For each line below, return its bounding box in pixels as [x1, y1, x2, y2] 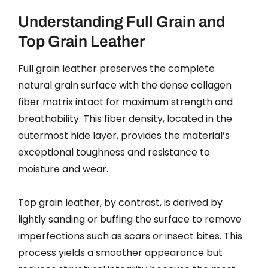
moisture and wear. [18, 162, 108, 176]
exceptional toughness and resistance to [18, 145, 210, 159]
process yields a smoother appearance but [18, 245, 223, 260]
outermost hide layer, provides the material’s [18, 128, 230, 142]
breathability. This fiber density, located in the [18, 111, 232, 126]
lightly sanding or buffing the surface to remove [18, 212, 242, 226]
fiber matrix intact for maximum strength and [18, 95, 233, 109]
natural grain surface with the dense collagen [18, 78, 232, 92]
